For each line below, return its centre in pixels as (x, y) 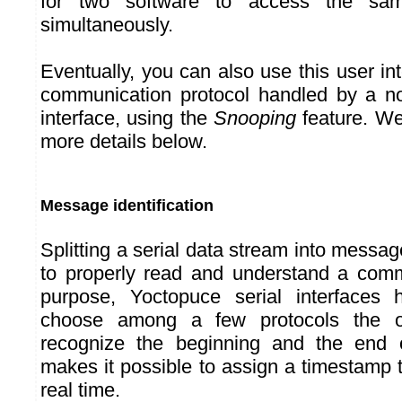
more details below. (124, 142)
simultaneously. (107, 25)
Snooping (255, 118)
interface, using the (127, 118)
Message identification (127, 206)
